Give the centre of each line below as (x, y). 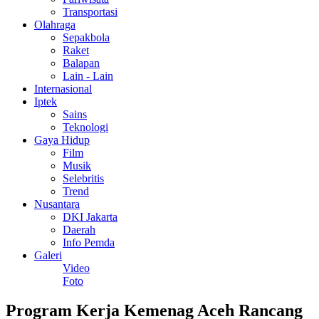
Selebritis (83, 178)
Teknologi (85, 127)
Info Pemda (89, 242)
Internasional (63, 88)
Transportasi (90, 11)
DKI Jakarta (90, 216)
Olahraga (55, 24)
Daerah (79, 229)
